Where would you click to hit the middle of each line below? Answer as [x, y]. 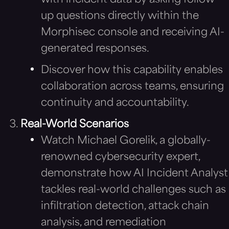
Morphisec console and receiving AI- [133, 32]
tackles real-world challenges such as [133, 190]
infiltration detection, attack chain [125, 206]
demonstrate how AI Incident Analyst [134, 174]
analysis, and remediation [104, 223]
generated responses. [95, 49]
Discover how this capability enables [132, 70]
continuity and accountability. [115, 103]
